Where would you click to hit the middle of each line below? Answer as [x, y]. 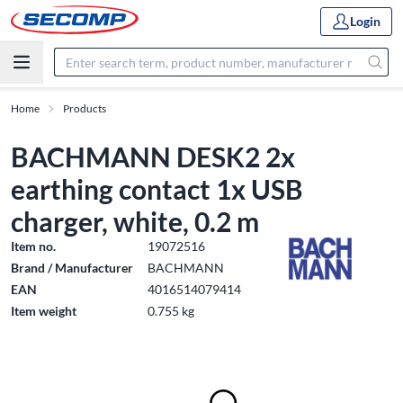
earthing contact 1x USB [157, 189]
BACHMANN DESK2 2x [153, 157]
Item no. [33, 246]
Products [85, 108]
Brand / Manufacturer [72, 268]
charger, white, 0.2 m [135, 221]
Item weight [44, 311]
